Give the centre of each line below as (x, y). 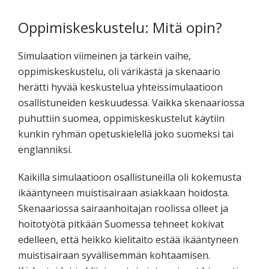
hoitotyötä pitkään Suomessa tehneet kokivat (121, 224)
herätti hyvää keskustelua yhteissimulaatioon (120, 87)
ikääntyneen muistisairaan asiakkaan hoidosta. (124, 192)
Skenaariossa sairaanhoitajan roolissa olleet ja (123, 208)
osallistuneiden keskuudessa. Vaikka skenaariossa (131, 102)
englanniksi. (45, 149)
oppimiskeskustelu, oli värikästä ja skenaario (119, 71)
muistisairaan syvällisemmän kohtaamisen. (114, 255)
